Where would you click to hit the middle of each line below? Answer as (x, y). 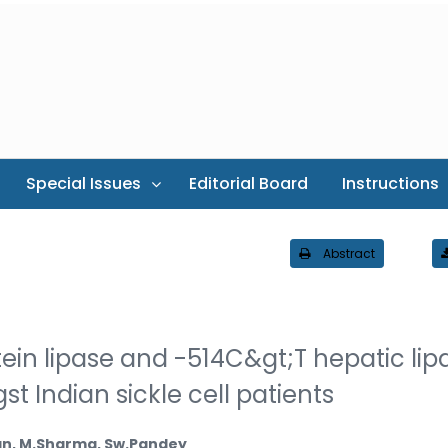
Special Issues (83, 183)
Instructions (390, 183)
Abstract (349, 253)
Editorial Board (248, 183)
